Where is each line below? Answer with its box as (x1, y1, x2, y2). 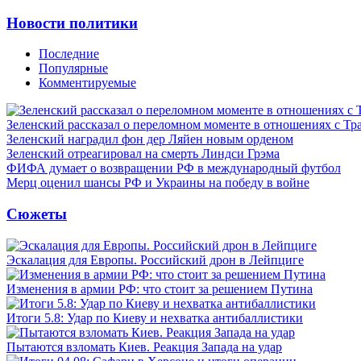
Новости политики (6, 14, 138, 31)
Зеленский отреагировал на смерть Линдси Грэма (6, 147, 280, 161)
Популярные (39, 61, 108, 76)
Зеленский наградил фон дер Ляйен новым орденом (6, 132, 293, 147)
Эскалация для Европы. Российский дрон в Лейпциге (6, 252, 304, 267)
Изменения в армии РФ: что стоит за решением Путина (6, 281, 313, 296)
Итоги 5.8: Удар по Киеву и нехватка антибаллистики (6, 310, 303, 325)
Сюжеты (6, 205, 67, 222)
